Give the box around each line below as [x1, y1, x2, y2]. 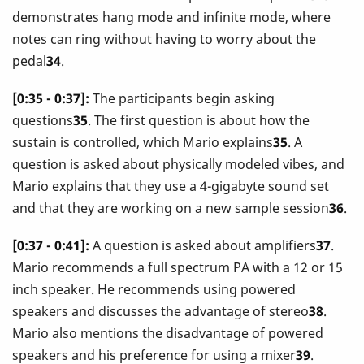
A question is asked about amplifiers [89, 236, 316, 255]
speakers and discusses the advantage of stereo [12, 302, 309, 321]
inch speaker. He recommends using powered [12, 280, 296, 299]
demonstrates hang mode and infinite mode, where [12, 7, 331, 26]
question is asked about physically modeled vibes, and [12, 154, 344, 173]
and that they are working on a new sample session [12, 198, 329, 217]
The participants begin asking [89, 89, 275, 107]
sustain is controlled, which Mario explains [12, 132, 273, 151]
